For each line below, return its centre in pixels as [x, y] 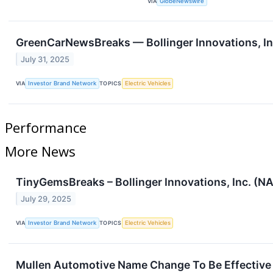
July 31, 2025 [45, 59]
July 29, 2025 [46, 199]
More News [40, 151]
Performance [46, 128]
